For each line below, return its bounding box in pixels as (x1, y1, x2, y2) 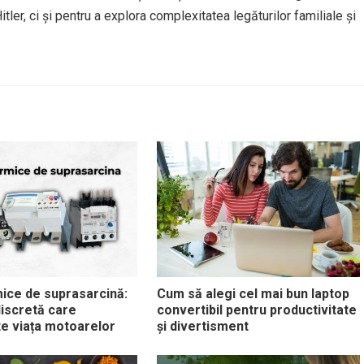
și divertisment (156, 318, 249, 334)
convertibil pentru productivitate (156, 301, 357, 318)
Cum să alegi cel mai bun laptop (156, 285, 349, 301)
